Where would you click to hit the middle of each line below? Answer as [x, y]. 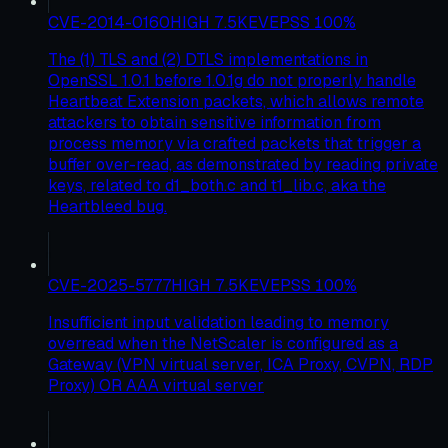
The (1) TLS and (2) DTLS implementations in [208, 59]
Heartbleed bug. [107, 206]
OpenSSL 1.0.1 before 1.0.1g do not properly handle [232, 80]
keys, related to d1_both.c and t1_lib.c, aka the [217, 185]
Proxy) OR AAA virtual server [156, 385]
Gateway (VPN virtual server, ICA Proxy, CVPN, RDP [240, 364]
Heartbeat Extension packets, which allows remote [236, 101]
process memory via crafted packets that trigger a [234, 143]
